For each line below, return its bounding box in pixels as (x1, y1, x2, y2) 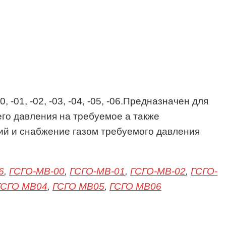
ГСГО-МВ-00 (9, 166, 65, 177)
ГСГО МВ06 (109, 181, 161, 192)
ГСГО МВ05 (52, 181, 104, 192)
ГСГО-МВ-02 (130, 166, 186, 177)
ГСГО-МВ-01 (70, 166, 125, 177)
